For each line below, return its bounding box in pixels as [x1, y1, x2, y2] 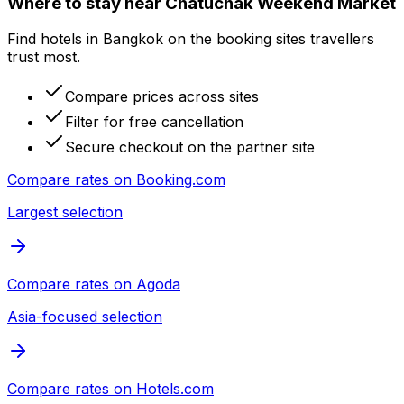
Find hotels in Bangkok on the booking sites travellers [7, 30, 374, 49]
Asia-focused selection [7, 308, 162, 326]
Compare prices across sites [65, 87, 259, 106]
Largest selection [7, 203, 123, 222]
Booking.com [136, 170, 225, 189]
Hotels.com [136, 380, 214, 399]
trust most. [7, 48, 80, 67]
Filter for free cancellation [65, 113, 243, 132]
